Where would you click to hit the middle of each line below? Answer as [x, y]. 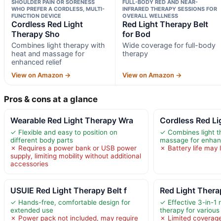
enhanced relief [37, 62]
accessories [29, 164]
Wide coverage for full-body [169, 45]
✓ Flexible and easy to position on [64, 132]
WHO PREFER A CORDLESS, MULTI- [58, 9]
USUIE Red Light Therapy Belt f [69, 190]
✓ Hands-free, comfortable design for [70, 202]
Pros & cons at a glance [51, 99]
